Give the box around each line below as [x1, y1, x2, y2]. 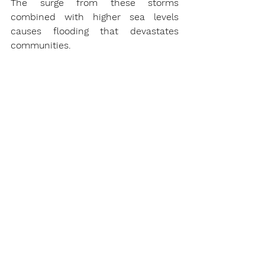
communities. [11, 40, 71, 51]
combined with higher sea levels [11, 11, 179, 23]
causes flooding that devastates [11, 25, 179, 37]
